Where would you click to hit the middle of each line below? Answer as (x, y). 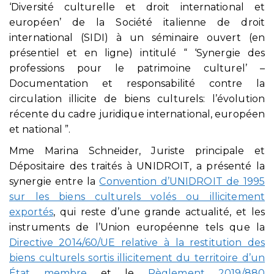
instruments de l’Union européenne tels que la (137, 228)
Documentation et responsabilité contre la (137, 84)
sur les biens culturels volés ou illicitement (137, 197)
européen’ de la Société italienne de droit (137, 23)
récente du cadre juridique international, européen (137, 114)
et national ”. (40, 130)
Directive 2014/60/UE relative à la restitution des (137, 243)
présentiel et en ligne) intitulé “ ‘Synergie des (137, 53)
